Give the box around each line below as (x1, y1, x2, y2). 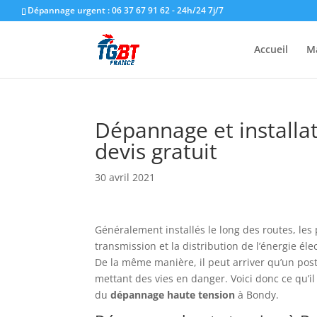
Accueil (253, 42, 288, 56)
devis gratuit (95, 137, 218, 166)
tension (198, 288, 236, 301)
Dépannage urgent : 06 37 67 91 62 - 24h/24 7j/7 (28, 4, 224, 16)
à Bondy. (235, 288, 279, 301)
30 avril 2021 (95, 171, 156, 184)
